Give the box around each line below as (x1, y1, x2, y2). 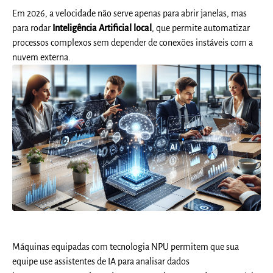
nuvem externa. (12, 52, 71, 63)
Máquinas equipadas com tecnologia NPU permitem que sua (12, 241, 239, 252)
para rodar (12, 23, 53, 34)
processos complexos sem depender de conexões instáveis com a (12, 38, 253, 48)
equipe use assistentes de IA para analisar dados (12, 256, 190, 266)
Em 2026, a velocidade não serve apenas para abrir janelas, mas (12, 9, 247, 19)
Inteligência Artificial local (52, 23, 152, 34)
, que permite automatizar (152, 23, 250, 34)
